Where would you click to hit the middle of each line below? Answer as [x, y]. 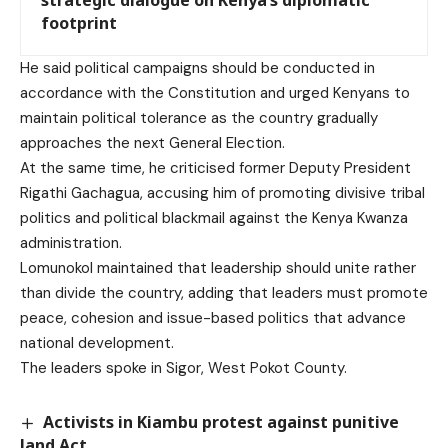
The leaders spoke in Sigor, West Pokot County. [183, 367]
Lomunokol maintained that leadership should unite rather [218, 267]
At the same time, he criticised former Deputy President [215, 167]
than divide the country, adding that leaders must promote [224, 292]
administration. [71, 242]
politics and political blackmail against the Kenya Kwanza [214, 217]
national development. [97, 342]
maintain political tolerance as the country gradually [199, 117]
